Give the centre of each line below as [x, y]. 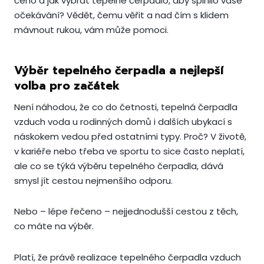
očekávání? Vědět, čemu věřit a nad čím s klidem [121, 15]
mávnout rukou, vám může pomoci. [91, 29]
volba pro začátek [67, 86]
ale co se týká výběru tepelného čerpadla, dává [119, 166]
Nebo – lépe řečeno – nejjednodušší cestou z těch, [126, 212]
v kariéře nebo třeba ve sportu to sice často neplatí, [129, 151]
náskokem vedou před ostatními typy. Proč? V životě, [130, 137]
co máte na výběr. [54, 226]
